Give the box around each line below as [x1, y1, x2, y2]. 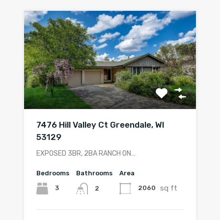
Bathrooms [76, 169, 112, 177]
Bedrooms [36, 169, 69, 177]
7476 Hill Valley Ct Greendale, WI [36, 119, 165, 130]
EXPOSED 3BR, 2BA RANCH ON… [36, 149, 136, 158]
